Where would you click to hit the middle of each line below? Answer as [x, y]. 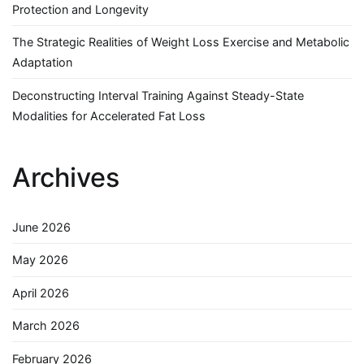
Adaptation [42, 63]
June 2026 [41, 227]
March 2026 [46, 326]
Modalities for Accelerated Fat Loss [109, 115]
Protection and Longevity [80, 9]
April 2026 [41, 292]
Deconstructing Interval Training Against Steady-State [158, 95]
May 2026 [40, 260]
